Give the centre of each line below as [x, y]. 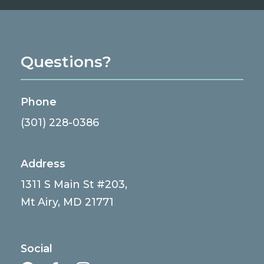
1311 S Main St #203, [74, 184]
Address [43, 164]
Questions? [66, 61]
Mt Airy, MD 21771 [67, 202]
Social [37, 248]
